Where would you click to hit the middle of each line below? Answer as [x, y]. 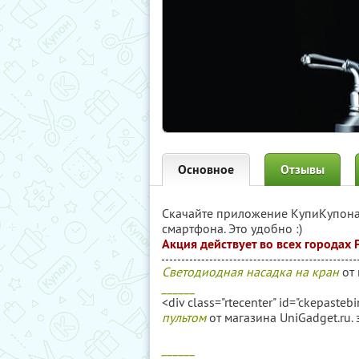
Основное [206, 169]
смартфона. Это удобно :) [232, 228]
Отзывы [303, 169]
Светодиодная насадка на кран [250, 272]
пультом [184, 317]
